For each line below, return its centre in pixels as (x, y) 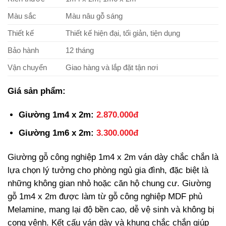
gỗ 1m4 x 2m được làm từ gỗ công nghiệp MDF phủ (105, 197)
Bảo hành (23, 50)
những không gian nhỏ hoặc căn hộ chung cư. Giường (109, 184)
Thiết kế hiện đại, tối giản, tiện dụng (123, 33)
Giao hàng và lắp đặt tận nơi (111, 67)
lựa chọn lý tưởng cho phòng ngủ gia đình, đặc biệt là (108, 171)
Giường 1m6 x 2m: (57, 133)
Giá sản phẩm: (37, 91)
